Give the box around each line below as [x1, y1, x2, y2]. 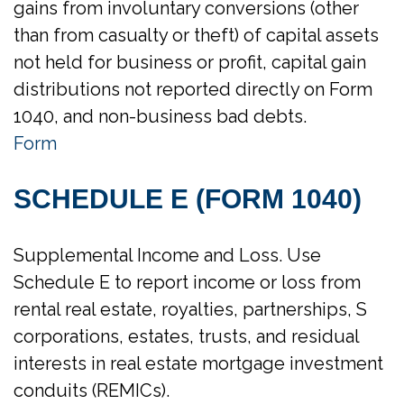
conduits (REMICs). [14, 380, 170, 401]
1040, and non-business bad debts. [14, 106, 307, 127]
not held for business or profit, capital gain [14, 51, 366, 73]
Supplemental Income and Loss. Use [14, 244, 321, 266]
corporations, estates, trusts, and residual [14, 326, 359, 347]
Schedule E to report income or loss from [14, 271, 361, 293]
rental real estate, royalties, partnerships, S [14, 298, 367, 320]
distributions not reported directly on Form [14, 78, 372, 100]
